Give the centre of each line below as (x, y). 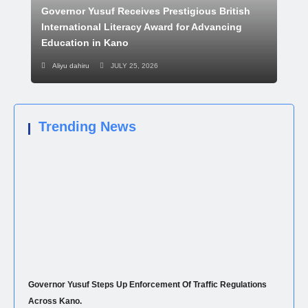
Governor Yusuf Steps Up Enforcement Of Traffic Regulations (147, 285)
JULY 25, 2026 (134, 66)
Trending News (87, 127)
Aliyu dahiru (71, 66)
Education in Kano (85, 43)
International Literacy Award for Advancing (142, 27)
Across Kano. (55, 301)
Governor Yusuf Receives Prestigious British (146, 11)
